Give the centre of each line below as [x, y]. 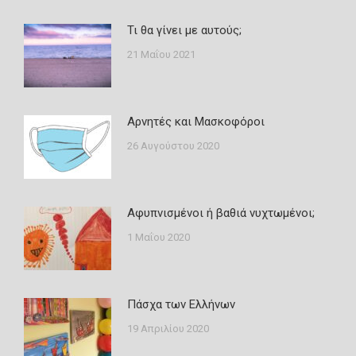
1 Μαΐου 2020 [159, 237]
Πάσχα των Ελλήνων [181, 304]
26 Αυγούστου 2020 [173, 146]
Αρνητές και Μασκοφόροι [196, 122]
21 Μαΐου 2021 [161, 54]
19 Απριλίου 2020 [168, 329]
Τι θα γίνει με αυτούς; [184, 30]
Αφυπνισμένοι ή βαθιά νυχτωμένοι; [221, 213]
